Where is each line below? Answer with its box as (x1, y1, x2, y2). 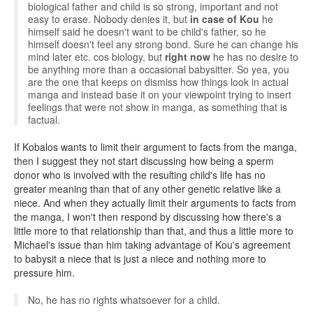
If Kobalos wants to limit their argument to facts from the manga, (14, 140, 297, 154)
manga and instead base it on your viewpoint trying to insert (28, 87, 291, 101)
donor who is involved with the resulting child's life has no (14, 168, 265, 182)
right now (165, 50, 210, 64)
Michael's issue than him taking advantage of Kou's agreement (14, 238, 291, 252)
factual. (28, 112, 60, 126)
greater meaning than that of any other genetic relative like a (14, 182, 281, 196)
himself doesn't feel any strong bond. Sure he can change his (28, 37, 298, 51)
